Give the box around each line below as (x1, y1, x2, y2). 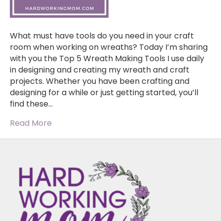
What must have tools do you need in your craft (10, 30, 194, 42)
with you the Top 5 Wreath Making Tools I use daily (10, 53, 204, 65)
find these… (10, 98, 53, 110)
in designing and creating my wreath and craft (10, 64, 189, 76)
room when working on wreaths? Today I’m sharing (10, 41, 208, 53)
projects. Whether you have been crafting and (10, 75, 189, 87)
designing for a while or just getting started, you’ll (10, 87, 198, 99)
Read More (10, 117, 52, 129)
